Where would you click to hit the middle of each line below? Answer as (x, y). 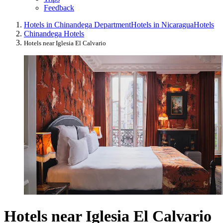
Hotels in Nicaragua (162, 24)
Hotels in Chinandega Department (77, 24)
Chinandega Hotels (54, 33)
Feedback (59, 7)
